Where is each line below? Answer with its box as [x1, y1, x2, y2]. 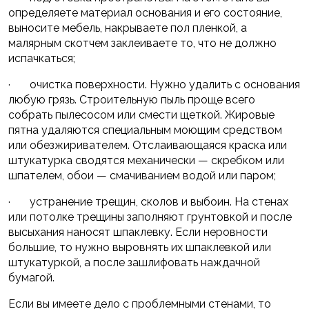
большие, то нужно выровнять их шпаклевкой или [8, 241, 271, 255]
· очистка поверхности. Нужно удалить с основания [8, 78, 300, 92]
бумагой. [8, 271, 54, 285]
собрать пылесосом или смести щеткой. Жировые [8, 108, 275, 122]
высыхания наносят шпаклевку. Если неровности [8, 226, 268, 239]
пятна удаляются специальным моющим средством [8, 123, 282, 137]
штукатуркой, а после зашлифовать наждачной [8, 256, 260, 270]
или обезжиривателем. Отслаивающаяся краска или [8, 139, 287, 152]
